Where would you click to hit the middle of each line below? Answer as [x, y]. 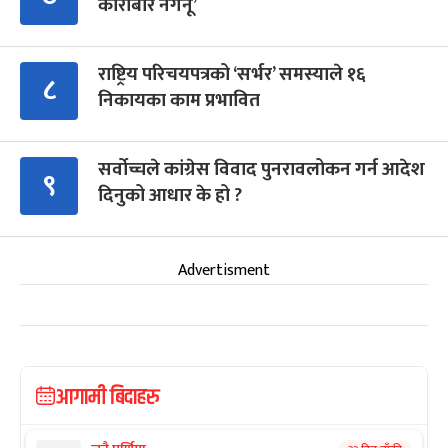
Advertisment [224, 271]
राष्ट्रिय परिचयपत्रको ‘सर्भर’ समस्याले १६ [232, 75]
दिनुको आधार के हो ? [170, 196]
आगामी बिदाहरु [107, 398]
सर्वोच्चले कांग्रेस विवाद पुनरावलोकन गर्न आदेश [261, 170]
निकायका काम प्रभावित [179, 101]
